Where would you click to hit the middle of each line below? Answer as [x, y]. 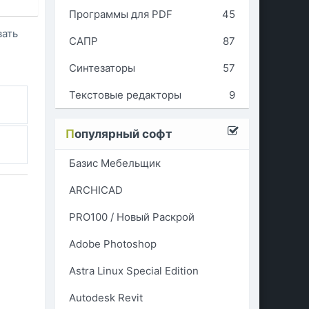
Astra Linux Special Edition [133, 271]
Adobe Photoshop [112, 244]
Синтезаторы [102, 68]
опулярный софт [123, 134]
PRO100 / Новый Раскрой [131, 217]
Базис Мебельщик [114, 163]
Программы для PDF [120, 14]
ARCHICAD [96, 190]
